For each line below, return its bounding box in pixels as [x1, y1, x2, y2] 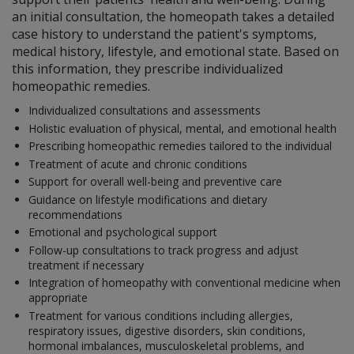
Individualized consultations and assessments [28, 103, 261, 119]
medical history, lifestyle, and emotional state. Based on [12, 43, 339, 61]
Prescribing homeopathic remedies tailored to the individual [28, 138, 332, 154]
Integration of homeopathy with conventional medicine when [28, 275, 341, 291]
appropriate [28, 290, 88, 306]
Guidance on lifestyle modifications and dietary [28, 191, 267, 207]
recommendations [28, 206, 122, 222]
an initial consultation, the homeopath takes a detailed [12, 8, 334, 26]
